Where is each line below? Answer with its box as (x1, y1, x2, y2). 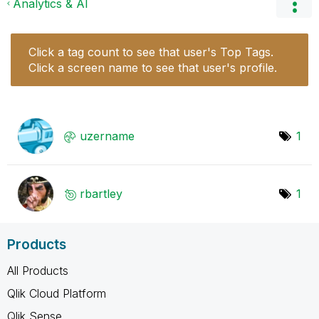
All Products (7, 263, 68, 278)
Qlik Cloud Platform (7, 286, 106, 300)
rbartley (80, 186, 122, 201)
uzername (80, 128, 135, 143)
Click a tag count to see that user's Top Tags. (28, 44, 273, 59)
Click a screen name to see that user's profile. (28, 60, 277, 75)
